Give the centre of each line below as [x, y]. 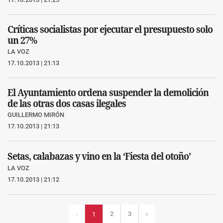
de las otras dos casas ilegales [67, 103]
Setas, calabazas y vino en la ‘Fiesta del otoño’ [99, 156]
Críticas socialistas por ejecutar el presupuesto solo [110, 29]
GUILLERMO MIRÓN [36, 115]
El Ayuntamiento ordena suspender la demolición [108, 92]
